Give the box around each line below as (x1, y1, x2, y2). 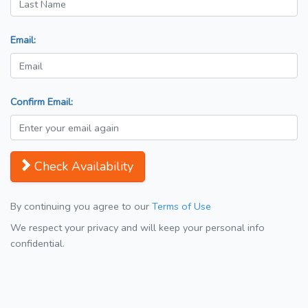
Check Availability (34, 158, 133, 175)
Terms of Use (152, 199, 211, 214)
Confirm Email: (10, 95, 73, 109)
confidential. (10, 236, 65, 251)
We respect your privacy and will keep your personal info (10, 221, 265, 235)
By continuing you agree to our (10, 199, 152, 214)
